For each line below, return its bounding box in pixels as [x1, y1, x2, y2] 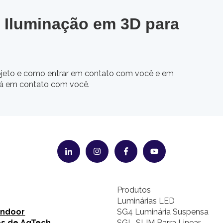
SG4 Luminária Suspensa [116, 207, 209, 217]
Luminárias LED [116, 196, 175, 206]
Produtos [116, 185, 151, 195]
